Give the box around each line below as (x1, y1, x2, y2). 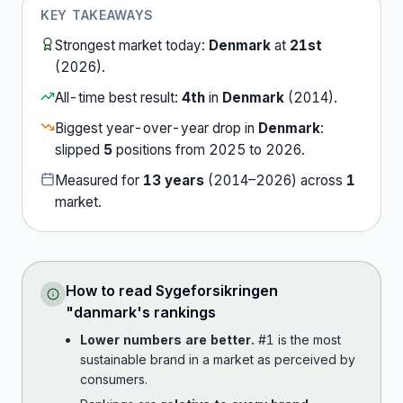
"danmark (66, 303, 137, 321)
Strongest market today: (55, 37, 209, 54)
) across (291, 172, 343, 189)
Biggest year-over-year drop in (55, 120, 258, 137)
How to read (66, 282, 156, 300)
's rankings (137, 303, 216, 321)
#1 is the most (255, 332, 341, 347)
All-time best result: (55, 89, 182, 106)
